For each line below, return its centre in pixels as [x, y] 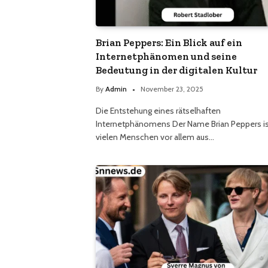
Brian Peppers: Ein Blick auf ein [169, 43]
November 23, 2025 [172, 89]
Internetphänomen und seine [166, 57]
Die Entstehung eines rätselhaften [158, 111]
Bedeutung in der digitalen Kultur [176, 70]
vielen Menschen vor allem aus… [155, 137]
